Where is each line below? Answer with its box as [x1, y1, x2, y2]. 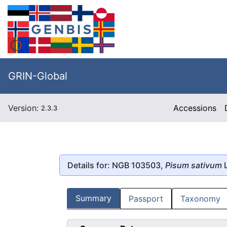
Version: [8, 103, 41, 113]
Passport [129, 194, 163, 204]
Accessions [173, 103, 217, 113]
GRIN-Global [8, 70, 67, 82]
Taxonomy [180, 194, 220, 204]
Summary [75, 193, 111, 204]
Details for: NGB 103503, [67, 160, 165, 170]
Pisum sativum [165, 160, 222, 170]
